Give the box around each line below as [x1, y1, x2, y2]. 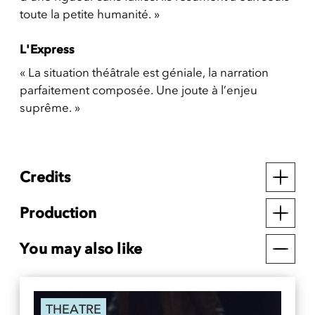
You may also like [20, 240, 143, 257]
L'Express [20, 42, 75, 56]
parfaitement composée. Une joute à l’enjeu [20, 83, 257, 97]
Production [20, 204, 97, 221]
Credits [20, 168, 70, 186]
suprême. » [20, 101, 80, 115]
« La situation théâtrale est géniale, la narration [20, 65, 269, 79]
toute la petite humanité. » [20, 7, 160, 21]
